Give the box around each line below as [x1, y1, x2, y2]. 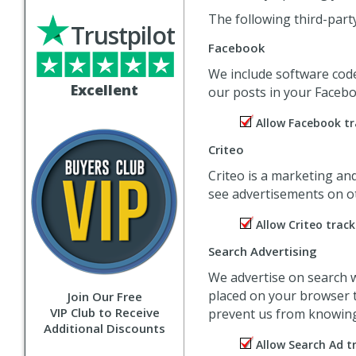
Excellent [71, 80, 138, 99]
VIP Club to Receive [49, 304, 160, 320]
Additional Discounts [44, 320, 165, 336]
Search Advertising [208, 242, 317, 259]
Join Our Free [67, 288, 142, 304]
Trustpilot [71, 19, 175, 52]
